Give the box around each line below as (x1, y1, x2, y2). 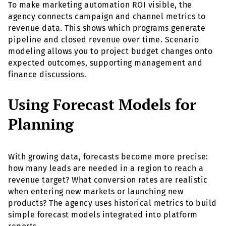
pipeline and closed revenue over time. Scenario (8, 35, 199, 45)
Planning (8, 114, 74, 135)
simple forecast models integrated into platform (8, 210, 198, 220)
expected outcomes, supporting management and (8, 58, 202, 68)
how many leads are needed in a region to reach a (8, 163, 203, 174)
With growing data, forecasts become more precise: (8, 152, 208, 162)
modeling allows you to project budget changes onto (8, 46, 212, 56)
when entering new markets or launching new (8, 187, 183, 197)
